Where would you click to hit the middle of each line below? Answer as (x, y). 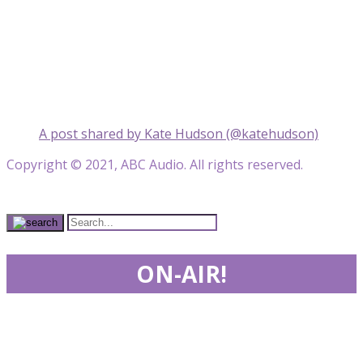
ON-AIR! (181, 273)
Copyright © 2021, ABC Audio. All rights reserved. (155, 164)
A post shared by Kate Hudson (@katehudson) (179, 133)
